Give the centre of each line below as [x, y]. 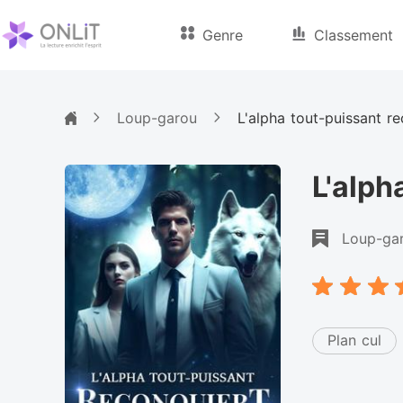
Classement [354, 35]
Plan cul [354, 340]
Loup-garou [157, 117]
